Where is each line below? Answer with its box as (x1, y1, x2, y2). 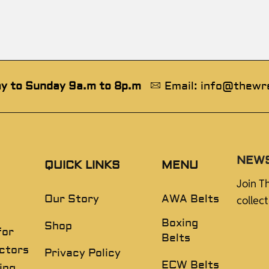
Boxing (162, 216, 199, 230)
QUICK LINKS (44, 157, 120, 172)
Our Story (44, 192, 99, 206)
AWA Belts (162, 192, 220, 206)
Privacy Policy (44, 246, 121, 260)
